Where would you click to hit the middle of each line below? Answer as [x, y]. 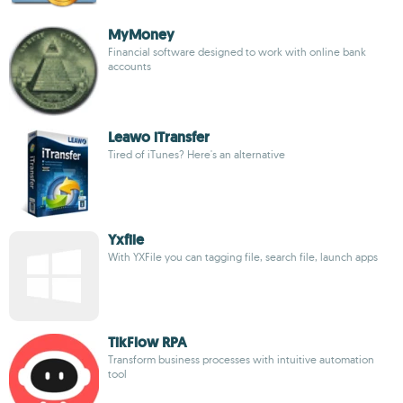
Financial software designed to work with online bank [237, 52]
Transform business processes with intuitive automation [241, 359]
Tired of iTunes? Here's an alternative [197, 154]
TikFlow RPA [148, 342]
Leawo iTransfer [159, 137]
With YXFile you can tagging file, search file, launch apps [243, 257]
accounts [130, 66]
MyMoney [141, 35]
